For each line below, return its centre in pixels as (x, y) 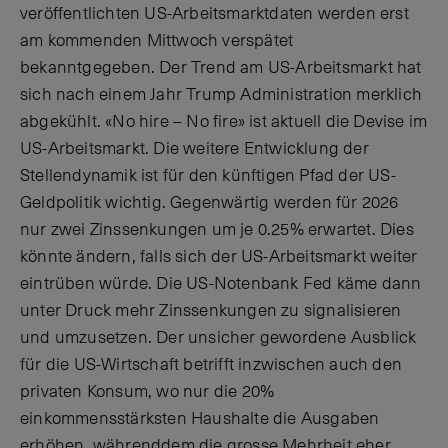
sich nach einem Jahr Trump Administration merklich (221, 94)
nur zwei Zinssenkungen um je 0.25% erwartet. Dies (217, 229)
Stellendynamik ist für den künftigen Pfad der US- (208, 175)
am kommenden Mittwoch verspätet (157, 40)
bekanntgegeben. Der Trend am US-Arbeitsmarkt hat (221, 67)
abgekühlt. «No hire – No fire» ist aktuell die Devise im (224, 121)
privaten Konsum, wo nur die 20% (147, 391)
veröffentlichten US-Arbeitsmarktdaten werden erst (214, 13)
